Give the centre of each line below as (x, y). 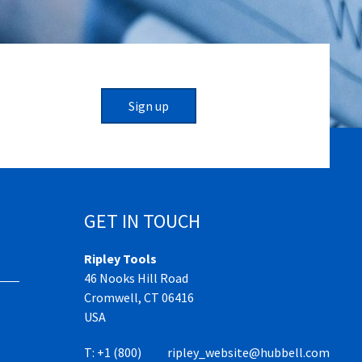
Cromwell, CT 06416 (139, 298)
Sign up (149, 106)
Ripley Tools (120, 259)
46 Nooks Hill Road (136, 278)
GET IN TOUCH (142, 221)
